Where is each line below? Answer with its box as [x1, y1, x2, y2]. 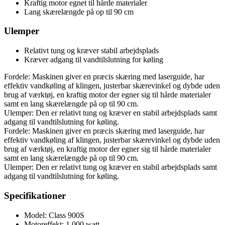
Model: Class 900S [24, 210, 84, 219]
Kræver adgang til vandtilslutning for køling [24, 55, 163, 64]
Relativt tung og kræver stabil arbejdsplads [24, 46, 159, 55]
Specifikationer [4, 190, 66, 201]
